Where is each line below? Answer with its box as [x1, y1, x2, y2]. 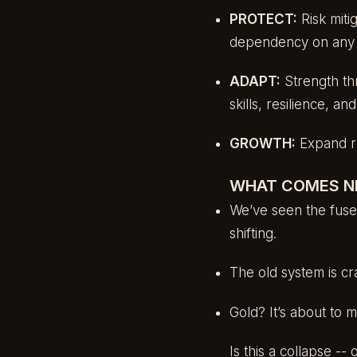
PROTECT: [229, 10, 297, 27]
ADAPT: [229, 73, 280, 89]
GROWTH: [229, 135, 296, 152]
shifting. [229, 225, 277, 241]
